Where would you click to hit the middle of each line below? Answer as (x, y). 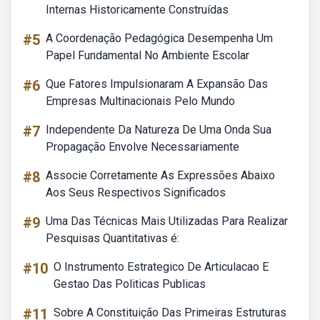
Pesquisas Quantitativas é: (112, 238)
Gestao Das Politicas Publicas (130, 284)
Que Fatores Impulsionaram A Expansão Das (157, 84)
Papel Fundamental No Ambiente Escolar (147, 55)
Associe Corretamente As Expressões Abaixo (160, 175)
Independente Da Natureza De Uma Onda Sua (159, 130)
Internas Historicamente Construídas (137, 10)
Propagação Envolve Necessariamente (142, 147)
